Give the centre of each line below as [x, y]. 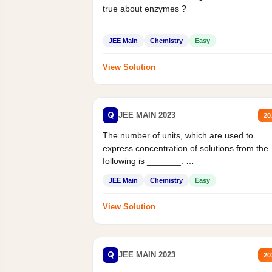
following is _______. [144, 161]
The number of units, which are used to [178, 135]
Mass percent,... [134, 173]
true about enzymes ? [144, 8]
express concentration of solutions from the [185, 148]
